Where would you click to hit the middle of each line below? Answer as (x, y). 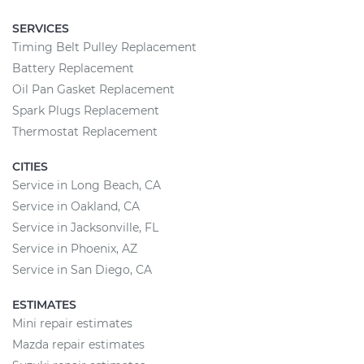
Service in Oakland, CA (76, 206)
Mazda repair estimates (78, 344)
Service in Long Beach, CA (87, 185)
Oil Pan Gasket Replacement (93, 89)
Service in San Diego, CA (82, 270)
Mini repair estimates (72, 323)
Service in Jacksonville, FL (85, 227)
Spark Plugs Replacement (86, 110)
